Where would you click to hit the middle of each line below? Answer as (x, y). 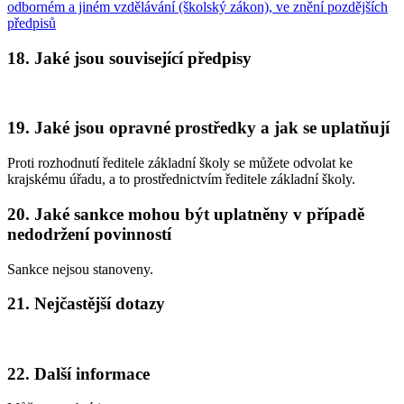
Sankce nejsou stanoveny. (80, 269)
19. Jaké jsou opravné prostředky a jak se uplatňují (198, 128)
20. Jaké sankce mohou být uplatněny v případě (186, 214)
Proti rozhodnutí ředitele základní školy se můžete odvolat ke (180, 163)
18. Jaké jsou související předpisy (129, 58)
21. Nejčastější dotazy (86, 304)
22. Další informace (78, 373)
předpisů (32, 23)
